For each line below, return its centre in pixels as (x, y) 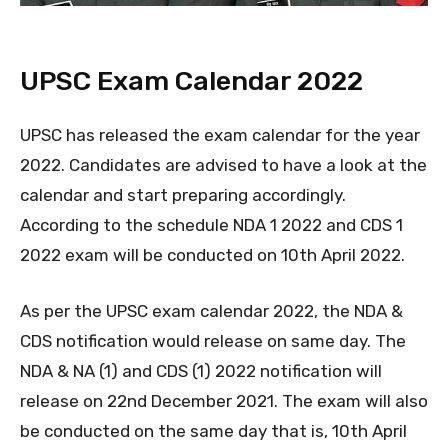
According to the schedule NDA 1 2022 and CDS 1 (211, 224)
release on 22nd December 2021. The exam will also (224, 400)
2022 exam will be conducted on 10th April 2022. (212, 254)
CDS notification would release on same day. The (213, 340)
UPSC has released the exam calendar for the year (220, 134)
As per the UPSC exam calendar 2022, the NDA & (211, 310)
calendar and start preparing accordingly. (183, 194)
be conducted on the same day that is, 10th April (213, 430)
